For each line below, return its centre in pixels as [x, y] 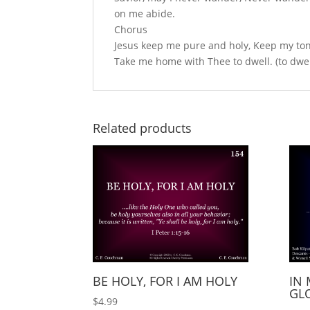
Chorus [131, 30]
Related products [143, 128]
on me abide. [145, 14]
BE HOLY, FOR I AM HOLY [165, 281]
